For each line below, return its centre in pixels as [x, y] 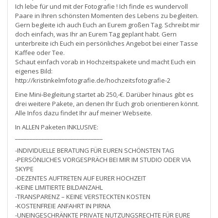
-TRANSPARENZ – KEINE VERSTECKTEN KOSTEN [83, 196]
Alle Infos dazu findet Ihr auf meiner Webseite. [84, 113]
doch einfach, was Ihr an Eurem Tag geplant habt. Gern [96, 34]
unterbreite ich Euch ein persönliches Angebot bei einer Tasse [107, 43]
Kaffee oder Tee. [40, 52]
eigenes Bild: [34, 71]
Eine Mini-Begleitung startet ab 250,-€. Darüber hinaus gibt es [104, 94]
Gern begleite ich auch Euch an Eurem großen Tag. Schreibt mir [107, 25]
